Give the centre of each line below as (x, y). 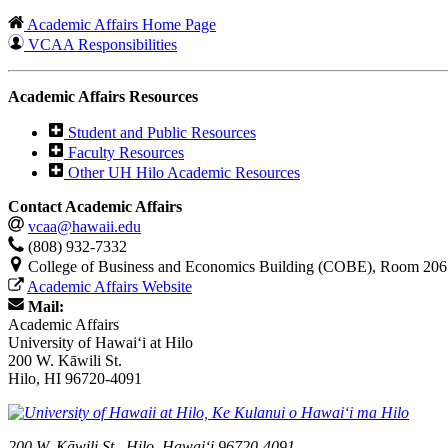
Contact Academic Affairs (95, 206)
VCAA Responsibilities (100, 44)
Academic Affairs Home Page (120, 24)
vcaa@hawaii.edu (84, 226)
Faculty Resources (124, 152)
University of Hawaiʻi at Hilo (100, 342)
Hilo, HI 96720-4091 (75, 378)
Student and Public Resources (160, 132)
